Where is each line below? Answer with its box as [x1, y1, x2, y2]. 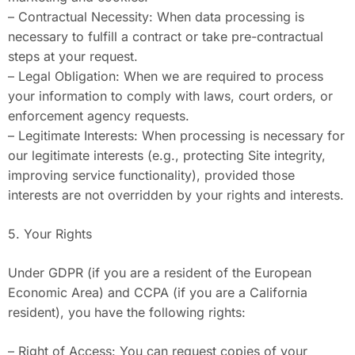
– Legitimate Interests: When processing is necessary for [8, 128, 345, 143]
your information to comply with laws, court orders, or [8, 88, 333, 104]
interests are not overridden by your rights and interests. [8, 187, 344, 203]
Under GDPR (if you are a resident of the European [8, 265, 311, 281]
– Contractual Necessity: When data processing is [8, 9, 304, 25]
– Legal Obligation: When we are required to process [8, 68, 323, 84]
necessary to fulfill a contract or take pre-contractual [8, 29, 323, 44]
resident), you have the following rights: [8, 304, 246, 320]
